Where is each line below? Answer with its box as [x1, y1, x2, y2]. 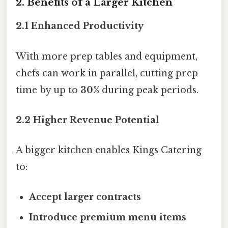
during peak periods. [99, 84, 198, 96]
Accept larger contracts [29, 191, 141, 203]
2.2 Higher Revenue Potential [16, 114, 159, 126]
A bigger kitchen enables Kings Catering [16, 145, 202, 156]
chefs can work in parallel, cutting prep [16, 67, 198, 79]
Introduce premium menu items [29, 212, 187, 223]
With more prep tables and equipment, [16, 50, 197, 62]
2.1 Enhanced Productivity [16, 20, 144, 32]
